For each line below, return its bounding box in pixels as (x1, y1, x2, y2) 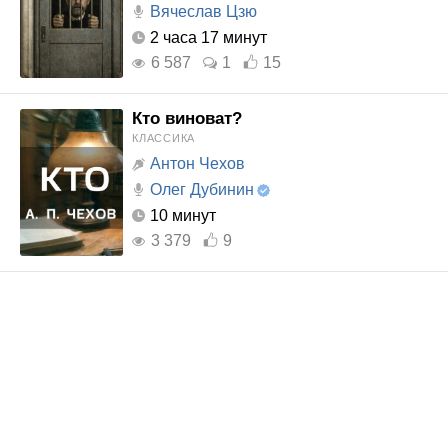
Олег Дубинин (150, 181, 254, 198)
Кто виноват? (132, 109, 242, 128)
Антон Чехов (150, 155, 245, 172)
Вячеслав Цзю (150, 3, 257, 20)
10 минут (150, 207, 216, 224)
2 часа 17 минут (150, 29, 267, 46)
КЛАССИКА (132, 132, 195, 144)
